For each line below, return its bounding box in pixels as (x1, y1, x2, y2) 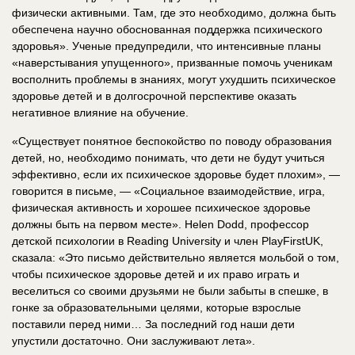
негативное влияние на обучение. (12, 105, 189, 119)
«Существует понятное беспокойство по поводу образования (12, 134, 332, 147)
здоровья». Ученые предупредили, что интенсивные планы (12, 39, 321, 52)
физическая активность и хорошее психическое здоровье (12, 200, 311, 214)
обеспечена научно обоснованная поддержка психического (12, 22, 323, 36)
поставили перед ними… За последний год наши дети (12, 317, 295, 330)
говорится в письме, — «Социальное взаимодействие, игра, (12, 184, 325, 197)
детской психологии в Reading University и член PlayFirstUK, (12, 234, 323, 247)
